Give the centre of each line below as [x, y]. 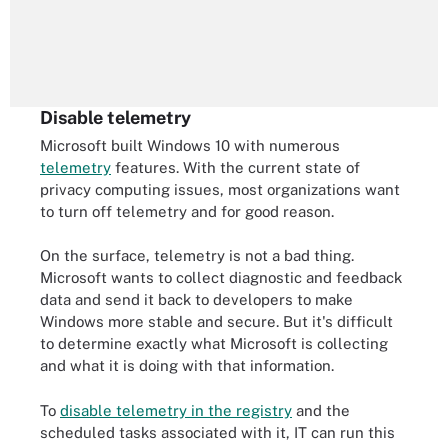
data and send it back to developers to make [196, 299]
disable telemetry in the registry [176, 410]
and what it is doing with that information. [187, 365]
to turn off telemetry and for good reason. [187, 211]
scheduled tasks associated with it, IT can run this [217, 432]
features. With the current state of [235, 167]
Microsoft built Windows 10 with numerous [190, 145]
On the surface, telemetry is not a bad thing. [197, 255]
